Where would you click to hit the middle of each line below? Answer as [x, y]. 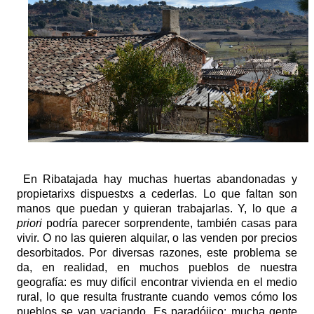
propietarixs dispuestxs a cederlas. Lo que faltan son [157, 193]
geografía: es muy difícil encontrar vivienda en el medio [157, 282]
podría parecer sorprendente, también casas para [170, 223]
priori [29, 223]
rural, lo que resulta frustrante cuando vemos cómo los [157, 296]
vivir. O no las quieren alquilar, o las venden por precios [157, 238]
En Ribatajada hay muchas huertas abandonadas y [157, 179]
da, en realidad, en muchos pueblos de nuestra [157, 267]
